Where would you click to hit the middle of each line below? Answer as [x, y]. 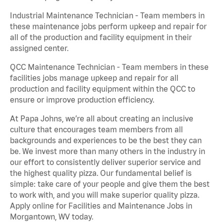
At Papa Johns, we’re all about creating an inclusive [102, 119]
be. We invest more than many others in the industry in [108, 151]
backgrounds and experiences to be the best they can [106, 140]
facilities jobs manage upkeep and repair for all [94, 78]
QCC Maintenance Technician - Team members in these [109, 67]
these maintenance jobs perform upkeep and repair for [108, 27]
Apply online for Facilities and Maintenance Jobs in [101, 206]
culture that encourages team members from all [96, 130]
